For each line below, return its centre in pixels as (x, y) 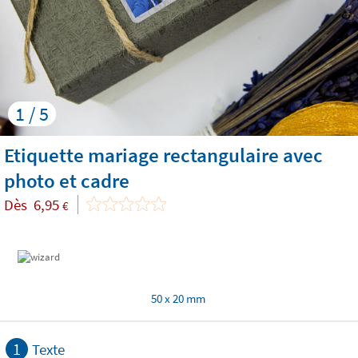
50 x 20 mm (178, 298)
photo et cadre (67, 181)
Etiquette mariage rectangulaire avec (163, 155)
